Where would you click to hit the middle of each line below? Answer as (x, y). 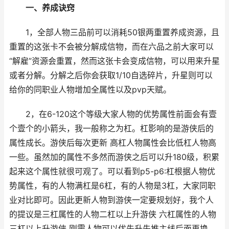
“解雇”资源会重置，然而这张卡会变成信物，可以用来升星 (114, 61)
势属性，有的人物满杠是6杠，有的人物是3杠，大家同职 (112, 186)
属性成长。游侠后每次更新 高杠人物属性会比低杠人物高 (113, 143)
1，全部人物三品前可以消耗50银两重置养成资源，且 (114, 32)
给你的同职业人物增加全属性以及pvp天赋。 (90, 90)
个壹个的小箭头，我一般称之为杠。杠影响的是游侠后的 (111, 129)
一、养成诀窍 (50, 8)
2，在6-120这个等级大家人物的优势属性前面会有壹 (113, 114)
